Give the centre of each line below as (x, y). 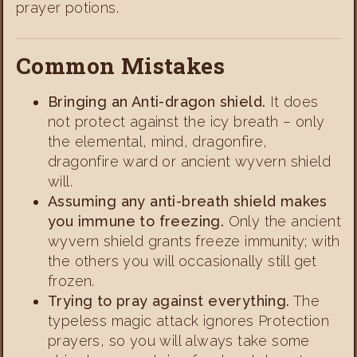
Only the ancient (283, 222)
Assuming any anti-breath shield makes (188, 202)
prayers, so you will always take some (179, 341)
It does (292, 102)
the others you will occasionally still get (182, 261)
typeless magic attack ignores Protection (188, 321)
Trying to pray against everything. (169, 301)
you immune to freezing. (136, 222)
